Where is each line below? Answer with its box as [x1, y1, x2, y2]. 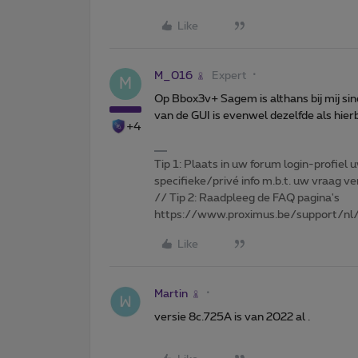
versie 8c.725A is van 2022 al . [154, 311, 310, 323]
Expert [212, 70, 247, 82]
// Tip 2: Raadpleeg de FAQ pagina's [154, 192, 340, 204]
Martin [154, 288, 188, 300]
